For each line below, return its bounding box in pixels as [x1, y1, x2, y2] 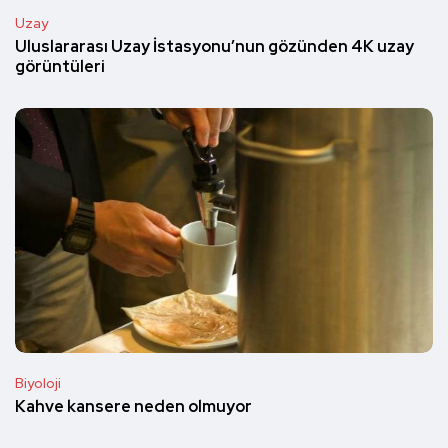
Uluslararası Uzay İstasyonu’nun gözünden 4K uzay [15, 36, 414, 58]
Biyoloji [15, 373, 61, 392]
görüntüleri [15, 56, 105, 78]
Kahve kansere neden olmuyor [15, 396, 252, 418]
